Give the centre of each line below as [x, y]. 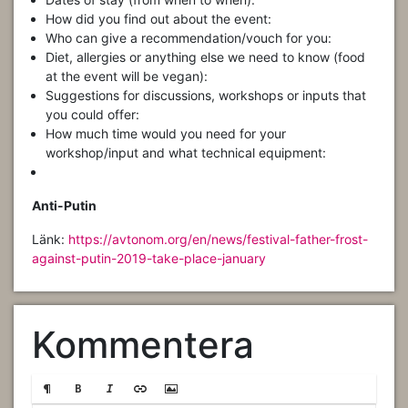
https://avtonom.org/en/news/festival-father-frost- [218, 239]
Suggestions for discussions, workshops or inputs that [206, 95]
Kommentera [143, 344]
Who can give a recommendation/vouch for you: [189, 37]
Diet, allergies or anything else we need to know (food [205, 56]
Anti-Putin [64, 205]
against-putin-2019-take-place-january [149, 258]
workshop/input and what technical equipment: [186, 152]
